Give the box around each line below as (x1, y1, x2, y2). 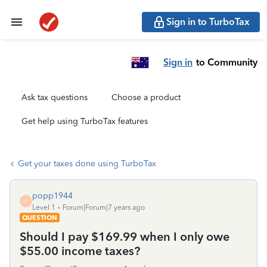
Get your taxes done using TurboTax (18, 159, 156, 169)
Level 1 (32, 203, 55, 212)
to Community (196, 56, 257, 68)
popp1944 (32, 191, 73, 201)
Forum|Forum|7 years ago (63, 203, 145, 212)
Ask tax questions (21, 92, 88, 103)
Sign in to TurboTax (166, 16, 250, 27)
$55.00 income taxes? (20, 244, 140, 258)
